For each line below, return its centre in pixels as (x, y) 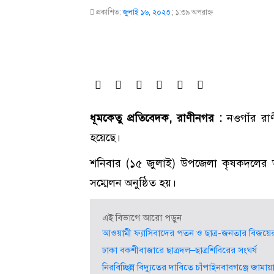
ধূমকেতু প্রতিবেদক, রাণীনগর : (156, 118)
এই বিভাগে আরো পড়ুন (142, 218)
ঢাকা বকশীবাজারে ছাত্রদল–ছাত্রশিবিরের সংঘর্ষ (180, 250)
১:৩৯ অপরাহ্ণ (194, 12)
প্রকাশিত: (109, 12)
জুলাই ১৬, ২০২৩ (146, 12)
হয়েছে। (105, 138)
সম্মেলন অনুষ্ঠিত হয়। (133, 183)
